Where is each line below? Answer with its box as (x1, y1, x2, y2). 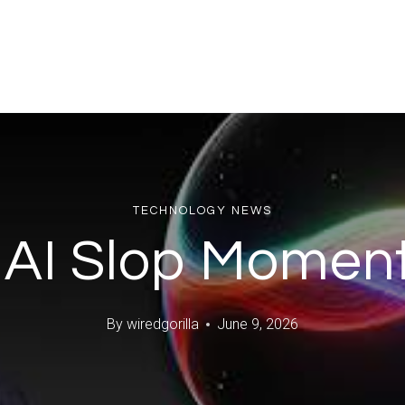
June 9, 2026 (216, 316, 298, 334)
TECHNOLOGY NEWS (133, 203, 272, 217)
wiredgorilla (126, 316, 199, 334)
